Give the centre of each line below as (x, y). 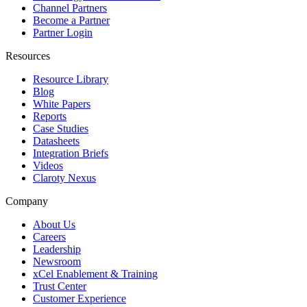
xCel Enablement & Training (95, 273)
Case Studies (61, 128)
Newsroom (57, 261)
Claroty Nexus (64, 177)
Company (27, 201)
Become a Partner (71, 20)
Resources (28, 56)
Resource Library (71, 79)
